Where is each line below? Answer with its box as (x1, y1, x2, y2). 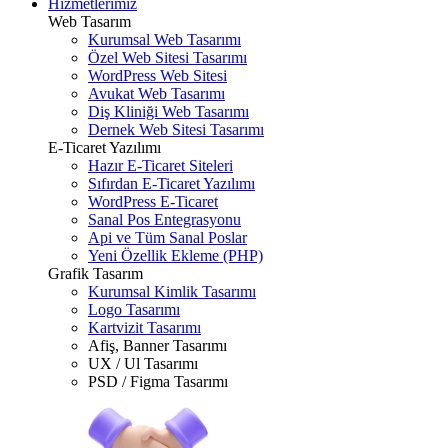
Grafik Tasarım (48, 265, 143, 282)
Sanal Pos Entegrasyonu (88, 211, 241, 228)
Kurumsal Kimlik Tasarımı (88, 283, 256, 300)
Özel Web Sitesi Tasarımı (88, 49, 247, 66)
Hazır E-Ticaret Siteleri (88, 157, 233, 174)
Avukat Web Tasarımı (88, 85, 225, 102)
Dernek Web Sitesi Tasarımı (88, 121, 264, 138)
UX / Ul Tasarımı (88, 355, 198, 372)
